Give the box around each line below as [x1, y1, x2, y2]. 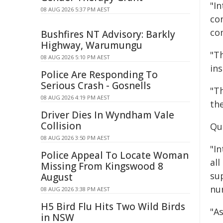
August [41, 171, 73, 184]
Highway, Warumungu [41, 39, 142, 52]
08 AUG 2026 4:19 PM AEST [41, 94, 110, 101]
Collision [41, 119, 81, 132]
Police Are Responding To [41, 68, 158, 81]
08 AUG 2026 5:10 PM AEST [41, 53, 110, 61]
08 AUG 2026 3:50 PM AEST [41, 134, 110, 141]
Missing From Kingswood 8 [41, 160, 163, 173]
